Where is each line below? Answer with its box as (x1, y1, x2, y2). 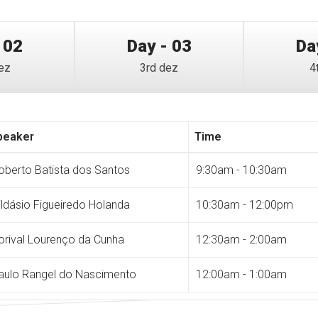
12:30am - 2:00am (196, 232, 287, 246)
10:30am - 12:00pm (196, 197, 293, 212)
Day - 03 (126, 35, 192, 56)
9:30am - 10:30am (196, 163, 287, 177)
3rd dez (140, 60, 178, 75)
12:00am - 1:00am (196, 267, 287, 281)
